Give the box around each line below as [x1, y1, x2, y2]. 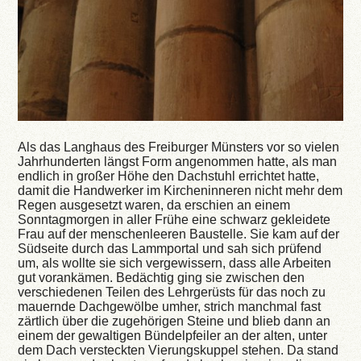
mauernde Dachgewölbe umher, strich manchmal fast [18, 300, 322, 314]
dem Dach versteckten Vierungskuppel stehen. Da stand [18, 343, 339, 358]
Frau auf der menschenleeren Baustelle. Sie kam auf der [18, 227, 340, 242]
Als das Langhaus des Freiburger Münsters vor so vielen [18, 140, 340, 155]
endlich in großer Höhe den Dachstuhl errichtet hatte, [18, 169, 320, 184]
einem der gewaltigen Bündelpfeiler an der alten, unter [18, 329, 328, 343]
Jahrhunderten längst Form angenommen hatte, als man [18, 155, 338, 169]
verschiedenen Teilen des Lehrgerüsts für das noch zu [18, 285, 326, 300]
